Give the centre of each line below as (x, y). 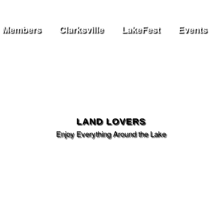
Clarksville (82, 29)
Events (193, 29)
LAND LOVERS (111, 121)
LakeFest (141, 29)
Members (22, 29)
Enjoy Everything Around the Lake (111, 133)
